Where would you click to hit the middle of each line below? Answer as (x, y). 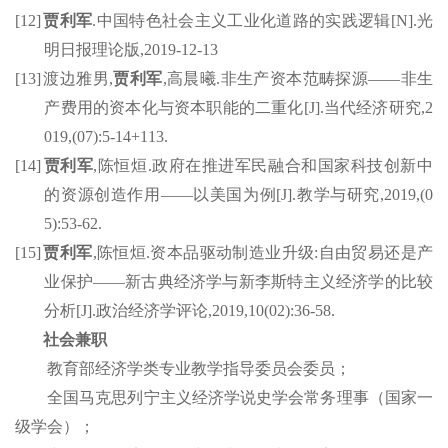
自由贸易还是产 (376, 253)
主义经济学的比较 (368, 282)
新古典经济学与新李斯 (206, 282)
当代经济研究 (372, 108)
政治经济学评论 (152, 311)
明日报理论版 (92, 50)
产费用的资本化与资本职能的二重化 (174, 108)
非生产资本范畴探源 (294, 79)
